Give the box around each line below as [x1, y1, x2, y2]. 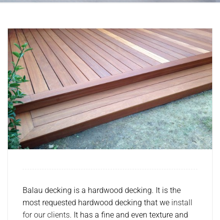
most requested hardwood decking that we [23, 198, 171, 208]
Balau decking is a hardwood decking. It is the [23, 186, 181, 195]
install [171, 198, 192, 208]
